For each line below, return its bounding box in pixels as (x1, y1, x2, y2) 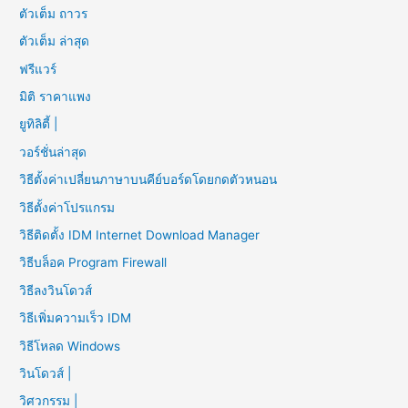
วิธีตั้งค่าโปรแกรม (19, 199, 116, 215)
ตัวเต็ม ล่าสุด (19, 34, 90, 49)
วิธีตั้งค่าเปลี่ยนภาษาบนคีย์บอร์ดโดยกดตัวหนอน (19, 172, 278, 188)
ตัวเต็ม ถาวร (19, 5, 88, 21)
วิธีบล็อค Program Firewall (19, 255, 168, 270)
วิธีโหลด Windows (19, 338, 121, 353)
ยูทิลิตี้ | (19, 117, 62, 132)
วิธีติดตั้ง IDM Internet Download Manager (19, 228, 260, 242)
